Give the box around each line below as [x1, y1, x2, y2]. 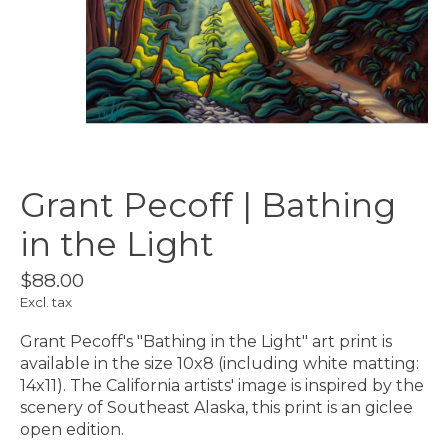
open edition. [20, 420, 124, 440]
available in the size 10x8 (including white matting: [20, 354, 419, 374]
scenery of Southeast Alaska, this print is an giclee [20, 398, 413, 418]
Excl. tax [20, 294, 72, 311]
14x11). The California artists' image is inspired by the [20, 376, 424, 396]
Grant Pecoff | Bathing [20, 185, 396, 226]
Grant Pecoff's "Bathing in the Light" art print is [20, 332, 392, 352]
